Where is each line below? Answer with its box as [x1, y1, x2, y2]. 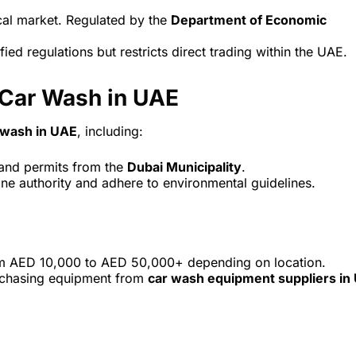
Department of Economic [171, 12, 327, 29]
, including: [77, 123, 143, 140]
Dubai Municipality [127, 159, 242, 176]
